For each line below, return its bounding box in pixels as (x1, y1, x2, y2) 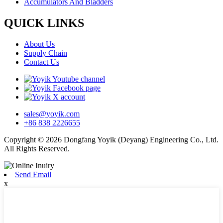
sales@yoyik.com (24, 110, 80, 118)
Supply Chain (24, 49, 67, 58)
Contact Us (24, 58, 59, 67)
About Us (24, 40, 55, 49)
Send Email (15, 170, 51, 179)
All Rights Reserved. (4, 144, 70, 153)
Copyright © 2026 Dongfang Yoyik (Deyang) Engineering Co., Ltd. (4, 135, 219, 144)
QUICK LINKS (4, 16, 84, 30)
